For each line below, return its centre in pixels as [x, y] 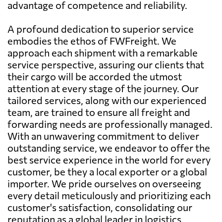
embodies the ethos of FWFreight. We [92, 40]
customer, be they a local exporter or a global [107, 171]
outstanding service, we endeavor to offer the [109, 147]
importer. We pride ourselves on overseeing [104, 183]
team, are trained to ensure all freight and [99, 112]
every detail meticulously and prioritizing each [109, 195]
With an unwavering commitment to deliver [103, 136]
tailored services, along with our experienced [107, 100]
